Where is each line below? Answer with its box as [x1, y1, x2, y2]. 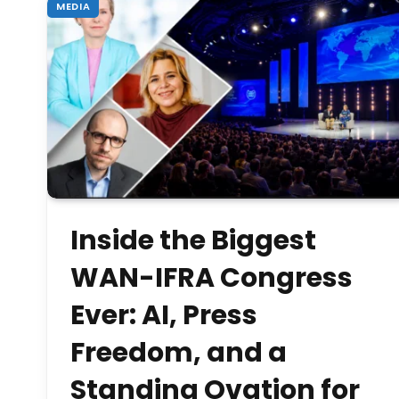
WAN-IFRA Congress [70, 258, 353, 297]
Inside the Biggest [70, 221, 316, 259]
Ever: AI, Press [70, 296, 257, 334]
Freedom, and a [70, 333, 287, 371]
